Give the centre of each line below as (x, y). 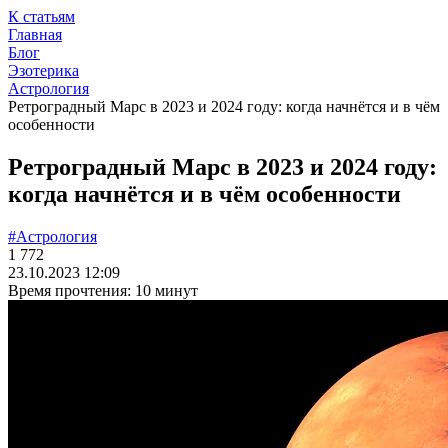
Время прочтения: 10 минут (103, 290)
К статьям (41, 16)
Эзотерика (43, 70)
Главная (35, 34)
